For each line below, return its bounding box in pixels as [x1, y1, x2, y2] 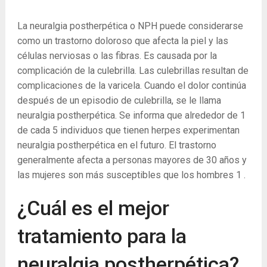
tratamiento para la [17, 224, 187, 248]
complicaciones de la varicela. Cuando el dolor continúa [17, 80, 246, 91]
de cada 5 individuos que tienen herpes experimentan [17, 125, 240, 136]
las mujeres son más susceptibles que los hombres [17, 169, 236, 181]
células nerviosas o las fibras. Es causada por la [17, 50, 217, 61]
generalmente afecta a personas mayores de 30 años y [17, 154, 247, 166]
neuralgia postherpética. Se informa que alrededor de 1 [17, 110, 246, 121]
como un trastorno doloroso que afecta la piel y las [17, 35, 228, 46]
